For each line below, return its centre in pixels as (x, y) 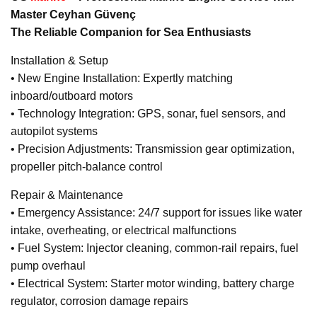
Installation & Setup (59, 61)
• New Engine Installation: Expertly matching (122, 79)
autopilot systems (54, 132)
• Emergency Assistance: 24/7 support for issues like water (156, 213)
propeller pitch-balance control (87, 167)
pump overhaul (48, 266)
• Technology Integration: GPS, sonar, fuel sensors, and (148, 114)
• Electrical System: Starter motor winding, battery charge (152, 284)
